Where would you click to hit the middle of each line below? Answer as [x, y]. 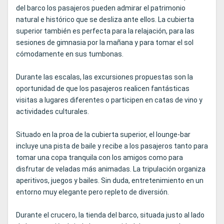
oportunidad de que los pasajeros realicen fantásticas [103, 89]
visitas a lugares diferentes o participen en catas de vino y [109, 100]
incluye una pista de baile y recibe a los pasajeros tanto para [112, 146]
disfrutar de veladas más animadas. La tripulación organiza [111, 169]
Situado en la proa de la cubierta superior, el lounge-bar [103, 135]
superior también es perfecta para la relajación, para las [105, 31]
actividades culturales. [52, 112]
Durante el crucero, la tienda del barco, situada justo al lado [110, 215]
